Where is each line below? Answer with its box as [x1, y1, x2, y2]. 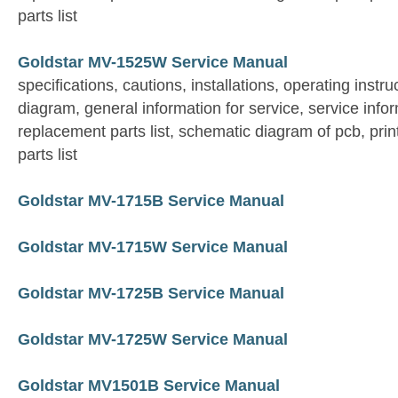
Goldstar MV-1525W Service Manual [18, 53, 288, 72]
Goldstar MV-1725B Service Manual [18, 284, 284, 303]
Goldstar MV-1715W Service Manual [18, 238, 288, 257]
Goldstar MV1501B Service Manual [18, 377, 280, 395]
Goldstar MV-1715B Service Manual [18, 192, 284, 211]
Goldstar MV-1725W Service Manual [18, 330, 288, 349]
